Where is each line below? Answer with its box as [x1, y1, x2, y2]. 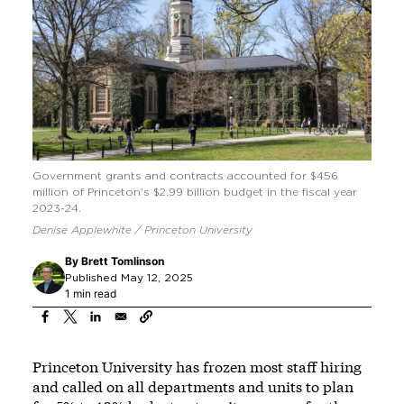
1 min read [65, 286, 116, 300]
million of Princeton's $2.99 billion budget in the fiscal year [32, 186, 357, 197]
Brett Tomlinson [81, 253, 164, 268]
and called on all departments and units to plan [32, 376, 353, 396]
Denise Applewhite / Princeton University [32, 224, 252, 235]
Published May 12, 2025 [65, 271, 193, 283]
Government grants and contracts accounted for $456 [32, 170, 338, 181]
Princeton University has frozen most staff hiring [32, 356, 362, 376]
